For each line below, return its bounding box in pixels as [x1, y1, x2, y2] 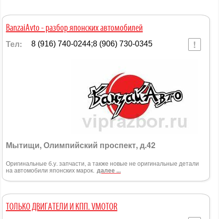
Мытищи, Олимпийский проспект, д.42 [6, 139, 155, 151]
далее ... [97, 166, 121, 175]
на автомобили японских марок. [6, 166, 94, 175]
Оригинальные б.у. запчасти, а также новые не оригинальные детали [6, 159, 199, 168]
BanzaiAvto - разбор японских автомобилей [6, 23, 143, 34]
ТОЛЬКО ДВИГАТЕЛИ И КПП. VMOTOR [91, 202, 117, 213]
